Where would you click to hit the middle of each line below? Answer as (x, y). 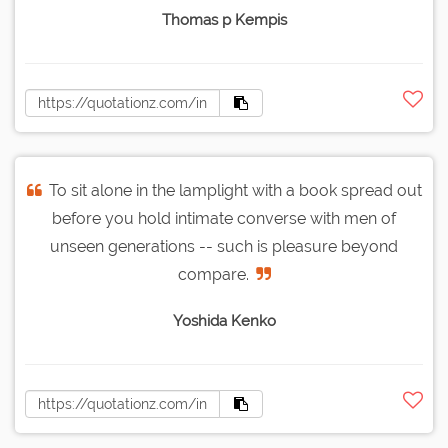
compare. (213, 275)
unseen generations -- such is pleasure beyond (224, 247)
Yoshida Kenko (224, 321)
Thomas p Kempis (224, 20)
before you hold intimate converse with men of (224, 219)
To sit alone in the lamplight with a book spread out (235, 191)
